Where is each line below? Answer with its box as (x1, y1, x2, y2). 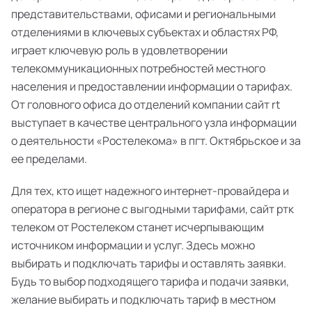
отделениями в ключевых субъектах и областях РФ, (11, 24, 279, 40)
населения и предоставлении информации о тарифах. (11, 79, 292, 94)
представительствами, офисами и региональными (11, 6, 276, 22)
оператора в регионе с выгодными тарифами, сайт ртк (11, 201, 294, 217)
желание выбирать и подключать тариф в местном (11, 292, 276, 307)
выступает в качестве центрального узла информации (11, 115, 297, 130)
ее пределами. (11, 151, 87, 166)
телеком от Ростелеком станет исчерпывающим (11, 219, 264, 235)
